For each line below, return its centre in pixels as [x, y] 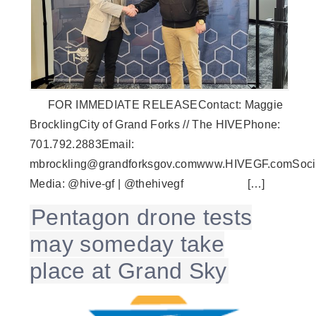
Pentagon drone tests [142, 218]
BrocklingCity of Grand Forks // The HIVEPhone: [155, 124]
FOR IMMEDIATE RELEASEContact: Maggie [157, 104]
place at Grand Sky [128, 271]
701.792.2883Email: [82, 144]
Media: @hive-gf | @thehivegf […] [147, 183]
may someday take [127, 244]
